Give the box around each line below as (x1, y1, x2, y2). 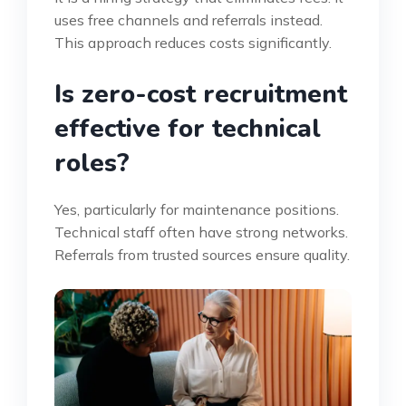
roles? (54, 145, 130, 180)
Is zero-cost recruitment (54, 76, 347, 111)
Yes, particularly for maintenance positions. (54, 199, 339, 218)
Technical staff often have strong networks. (54, 222, 348, 241)
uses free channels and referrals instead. (54, 10, 323, 29)
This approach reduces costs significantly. (54, 33, 332, 52)
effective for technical (54, 111, 321, 146)
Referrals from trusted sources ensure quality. (54, 245, 350, 264)
